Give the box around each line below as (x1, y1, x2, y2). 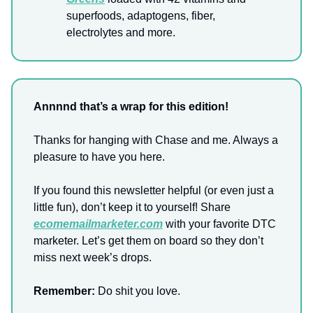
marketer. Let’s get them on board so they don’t (34, 235, 263, 247)
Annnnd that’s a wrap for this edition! (34, 101, 228, 113)
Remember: (34, 285, 98, 298)
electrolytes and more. (66, 27, 175, 39)
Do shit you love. (98, 285, 180, 298)
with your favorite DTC (163, 218, 276, 231)
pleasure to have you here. (34, 151, 165, 163)
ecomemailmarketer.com (34, 218, 163, 231)
